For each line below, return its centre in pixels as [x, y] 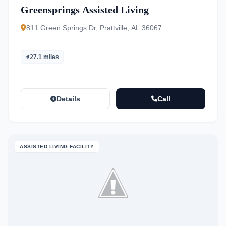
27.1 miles [44, 57]
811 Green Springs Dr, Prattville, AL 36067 [94, 28]
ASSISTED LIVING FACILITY [57, 147]
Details [68, 99]
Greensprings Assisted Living [85, 10]
